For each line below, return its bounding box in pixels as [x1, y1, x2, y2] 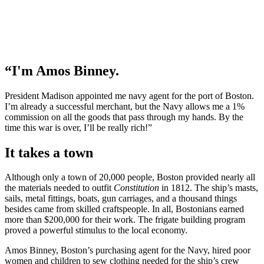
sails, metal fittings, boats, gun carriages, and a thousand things [5, 193, 237, 204]
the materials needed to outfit [5, 183, 114, 193]
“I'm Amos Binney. [5, 62, 119, 78]
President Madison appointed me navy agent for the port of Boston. [5, 90, 254, 101]
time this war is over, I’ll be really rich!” [5, 122, 152, 133]
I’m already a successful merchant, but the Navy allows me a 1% [5, 101, 245, 111]
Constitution [114, 183, 159, 193]
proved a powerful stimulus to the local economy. [5, 225, 187, 236]
